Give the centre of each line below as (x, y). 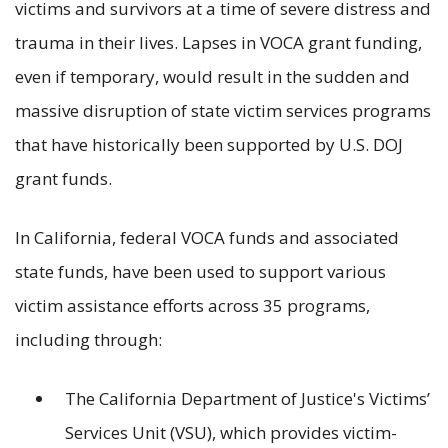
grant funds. (65, 178)
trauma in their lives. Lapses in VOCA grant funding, (218, 42)
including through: (90, 339)
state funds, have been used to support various (200, 271)
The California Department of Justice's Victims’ (247, 398)
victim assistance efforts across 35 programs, (192, 305)
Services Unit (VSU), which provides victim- (231, 432)
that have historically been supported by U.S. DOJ (209, 144)
